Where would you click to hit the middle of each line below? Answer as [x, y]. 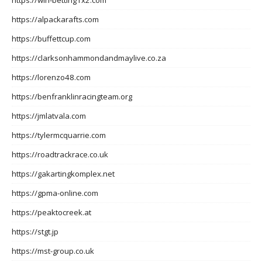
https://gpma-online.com [55, 193]
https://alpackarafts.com [55, 19]
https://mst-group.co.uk [53, 251]
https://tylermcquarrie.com [59, 135]
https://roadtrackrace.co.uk [60, 154]
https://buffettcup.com [51, 38]
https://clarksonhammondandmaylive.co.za [89, 58]
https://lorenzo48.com [51, 77]
